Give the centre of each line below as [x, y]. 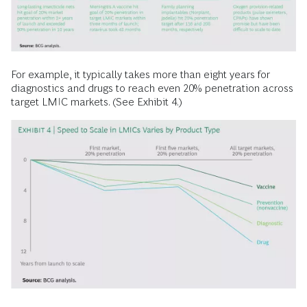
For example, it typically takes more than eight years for [140, 75]
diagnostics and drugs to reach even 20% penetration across [152, 88]
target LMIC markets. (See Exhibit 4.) [97, 102]
